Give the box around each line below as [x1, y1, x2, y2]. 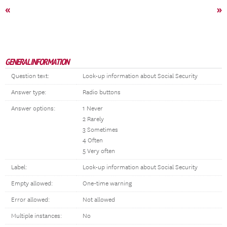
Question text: [11, 72, 49, 80]
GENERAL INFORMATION [5, 56, 69, 67]
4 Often [83, 137, 103, 144]
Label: [11, 164, 27, 171]
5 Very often [83, 147, 115, 155]
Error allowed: [11, 196, 50, 204]
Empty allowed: [11, 180, 53, 187]
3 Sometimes [83, 126, 118, 134]
